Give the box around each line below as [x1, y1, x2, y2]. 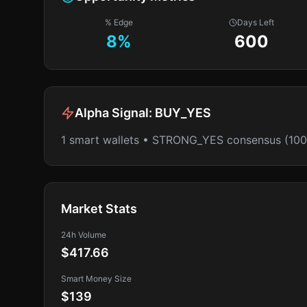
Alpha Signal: [75, 106, 155, 120]
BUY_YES [155, 106, 211, 120]
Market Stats [61, 201, 137, 216]
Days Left [237, 17, 275, 27]
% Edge [105, 17, 134, 27]
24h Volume [61, 230, 106, 240]
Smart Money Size [61, 273, 132, 284]
